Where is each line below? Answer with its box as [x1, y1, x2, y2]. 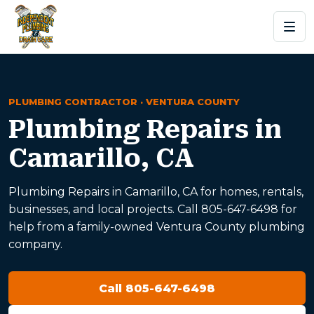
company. [8, 238, 62, 251]
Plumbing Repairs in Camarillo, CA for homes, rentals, [8, 185, 303, 198]
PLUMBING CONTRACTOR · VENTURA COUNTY [8, 96, 240, 107]
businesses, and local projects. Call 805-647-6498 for [8, 203, 297, 216]
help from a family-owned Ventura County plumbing [8, 220, 305, 233]
